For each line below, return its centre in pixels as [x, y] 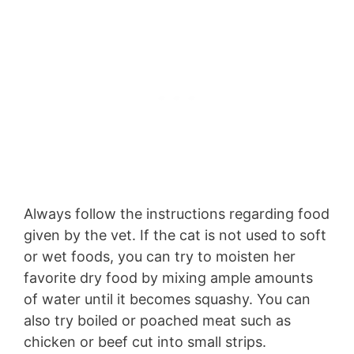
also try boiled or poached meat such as [157, 320]
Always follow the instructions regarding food [177, 214]
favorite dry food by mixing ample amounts [168, 278]
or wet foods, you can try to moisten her [160, 256]
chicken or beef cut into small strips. [145, 342]
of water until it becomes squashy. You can [167, 299]
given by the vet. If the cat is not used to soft [175, 235]
